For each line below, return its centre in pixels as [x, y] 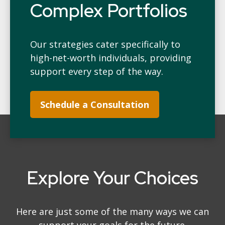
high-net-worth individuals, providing [111, 58]
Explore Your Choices [113, 178]
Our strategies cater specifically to [105, 44]
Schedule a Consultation [95, 104]
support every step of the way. [97, 71]
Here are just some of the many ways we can [113, 211]
